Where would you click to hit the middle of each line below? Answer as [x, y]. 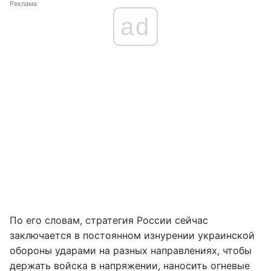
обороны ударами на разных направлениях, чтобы [131, 250]
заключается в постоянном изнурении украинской [132, 235]
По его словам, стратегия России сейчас [109, 220]
